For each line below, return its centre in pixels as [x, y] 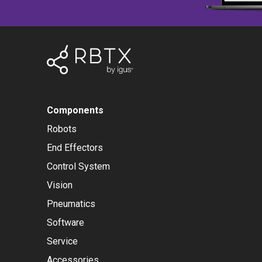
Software [65, 223]
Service [62, 242]
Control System [78, 167]
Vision [60, 185]
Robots [62, 129]
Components [75, 111]
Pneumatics [71, 204]
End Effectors [75, 148]
